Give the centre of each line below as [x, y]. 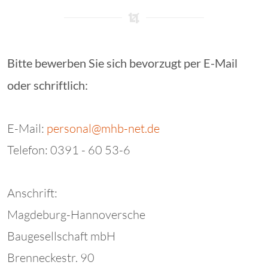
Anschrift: [32, 193]
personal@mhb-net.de [103, 128]
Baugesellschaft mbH [61, 236]
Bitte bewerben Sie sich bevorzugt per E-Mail [122, 63]
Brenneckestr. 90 [51, 257]
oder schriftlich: [48, 85]
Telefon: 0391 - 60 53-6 [69, 150]
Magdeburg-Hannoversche [76, 214]
